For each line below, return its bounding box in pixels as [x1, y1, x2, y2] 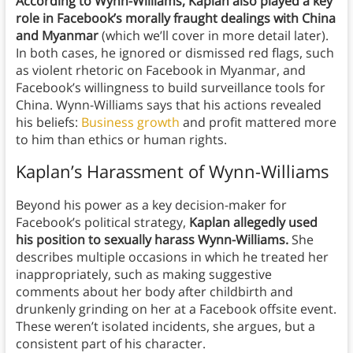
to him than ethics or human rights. [15, 131, 227, 149]
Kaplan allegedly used [188, 214, 318, 232]
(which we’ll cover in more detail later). [98, 27, 329, 45]
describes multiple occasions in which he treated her [15, 248, 329, 266]
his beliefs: [15, 113, 81, 132]
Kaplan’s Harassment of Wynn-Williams [15, 159, 329, 184]
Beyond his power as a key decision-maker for [15, 196, 287, 214]
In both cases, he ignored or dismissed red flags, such [15, 44, 334, 62]
